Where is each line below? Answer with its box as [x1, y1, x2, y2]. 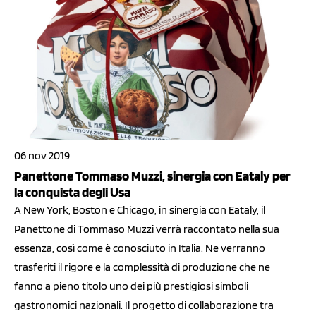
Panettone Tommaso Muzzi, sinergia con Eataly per [14, 168, 291, 185]
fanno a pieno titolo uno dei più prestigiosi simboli [14, 279, 248, 293]
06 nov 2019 [14, 149, 70, 163]
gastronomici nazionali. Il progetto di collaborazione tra [14, 298, 274, 312]
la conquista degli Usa [14, 184, 130, 201]
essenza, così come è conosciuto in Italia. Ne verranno [14, 241, 265, 255]
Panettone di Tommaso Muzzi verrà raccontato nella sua [14, 222, 279, 236]
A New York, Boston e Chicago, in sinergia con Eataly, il [14, 203, 265, 217]
